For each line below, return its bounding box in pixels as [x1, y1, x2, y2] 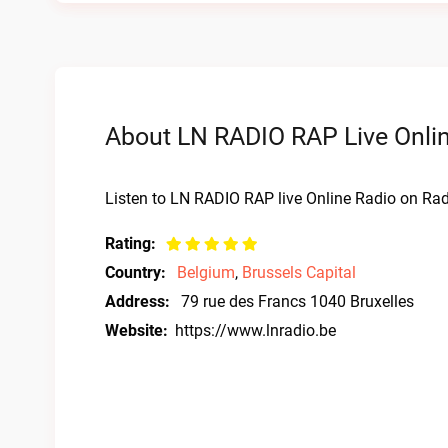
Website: [105, 321, 168, 340]
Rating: [105, 234, 156, 253]
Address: [105, 292, 170, 311]
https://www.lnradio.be [175, 321, 336, 340]
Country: [105, 263, 166, 282]
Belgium [177, 263, 235, 282]
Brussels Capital [242, 263, 356, 282]
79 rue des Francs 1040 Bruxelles [181, 292, 414, 311]
